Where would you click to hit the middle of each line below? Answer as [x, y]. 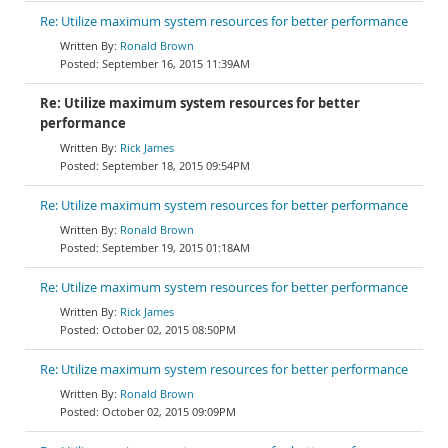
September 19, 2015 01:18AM [176, 247]
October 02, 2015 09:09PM [169, 411]
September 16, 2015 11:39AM [176, 63]
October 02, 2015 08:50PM [169, 329]
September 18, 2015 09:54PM [176, 165]
